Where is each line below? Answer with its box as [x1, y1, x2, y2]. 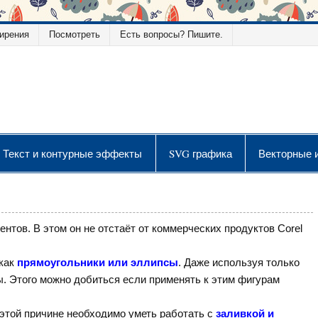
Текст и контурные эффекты [3, 146, 143, 160]
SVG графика [168, 146, 232, 160]
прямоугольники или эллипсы [17, 256, 179, 268]
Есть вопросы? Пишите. [119, 29, 223, 40]
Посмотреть [48, 29, 100, 40]
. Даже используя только [178, 256, 300, 268]
